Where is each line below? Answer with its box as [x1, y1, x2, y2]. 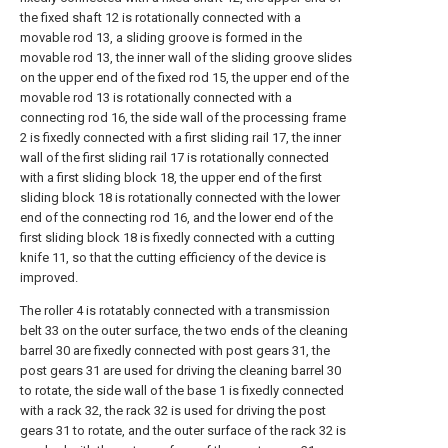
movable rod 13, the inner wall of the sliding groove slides [20, 50, 352, 65]
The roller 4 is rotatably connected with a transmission [20, 303, 330, 318]
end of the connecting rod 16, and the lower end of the [20, 210, 333, 225]
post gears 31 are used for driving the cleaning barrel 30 [20, 363, 341, 378]
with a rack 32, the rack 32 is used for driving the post [20, 403, 326, 418]
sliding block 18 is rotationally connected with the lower [20, 190, 340, 205]
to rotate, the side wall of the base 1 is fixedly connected [20, 383, 344, 398]
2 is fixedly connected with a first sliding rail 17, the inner [20, 130, 341, 145]
